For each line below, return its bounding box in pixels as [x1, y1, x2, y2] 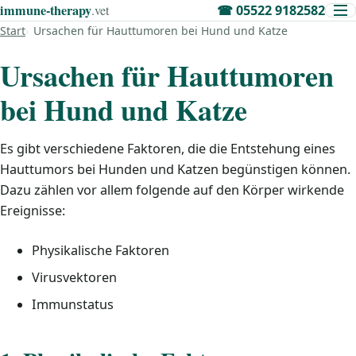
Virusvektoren [32, 269, 117, 286]
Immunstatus [32, 296, 114, 313]
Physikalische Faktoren [32, 242, 169, 259]
